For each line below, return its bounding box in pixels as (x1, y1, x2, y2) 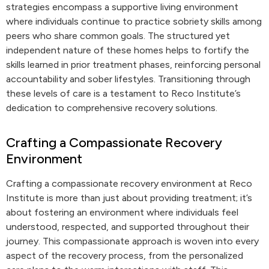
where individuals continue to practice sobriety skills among (6, 16, 262, 27)
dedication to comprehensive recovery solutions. (6, 102, 217, 113)
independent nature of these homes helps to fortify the (6, 44, 249, 56)
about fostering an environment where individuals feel (6, 207, 238, 218)
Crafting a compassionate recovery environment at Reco (6, 178, 252, 189)
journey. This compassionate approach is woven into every (6, 235, 259, 247)
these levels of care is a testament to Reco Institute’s (6, 88, 241, 99)
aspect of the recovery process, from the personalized (6, 250, 243, 261)
